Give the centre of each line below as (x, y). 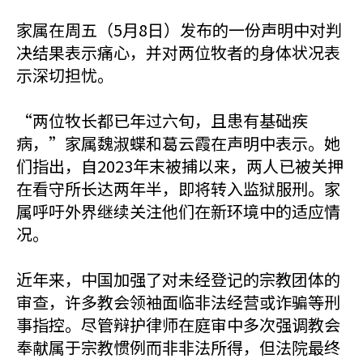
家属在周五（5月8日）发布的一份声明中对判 (179, 30)
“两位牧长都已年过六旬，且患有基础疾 (162, 120)
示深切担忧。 (65, 75)
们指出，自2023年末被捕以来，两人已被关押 (180, 166)
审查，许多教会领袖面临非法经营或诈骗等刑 (178, 302)
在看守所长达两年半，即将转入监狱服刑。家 (178, 188)
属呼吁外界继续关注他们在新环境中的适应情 (178, 211)
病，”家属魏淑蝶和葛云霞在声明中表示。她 (178, 143)
